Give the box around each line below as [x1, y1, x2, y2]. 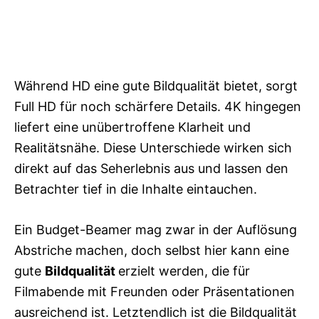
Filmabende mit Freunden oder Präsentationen [14, 283, 295, 299]
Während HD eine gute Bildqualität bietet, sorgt [14, 78, 298, 93]
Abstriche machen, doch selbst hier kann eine [14, 242, 289, 258]
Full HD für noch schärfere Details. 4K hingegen [14, 98, 301, 114]
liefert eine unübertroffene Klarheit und [14, 119, 251, 135]
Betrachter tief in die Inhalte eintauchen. [14, 181, 257, 197]
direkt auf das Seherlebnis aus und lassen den [14, 160, 288, 176]
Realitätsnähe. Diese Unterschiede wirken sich [14, 140, 292, 155]
